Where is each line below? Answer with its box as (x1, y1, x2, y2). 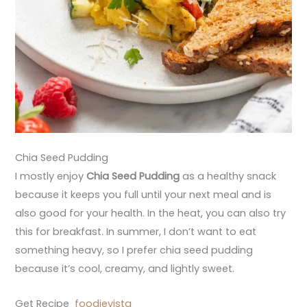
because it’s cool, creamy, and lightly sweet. (15, 262, 235, 276)
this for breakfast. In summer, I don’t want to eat (15, 225, 257, 239)
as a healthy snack (182, 169, 277, 184)
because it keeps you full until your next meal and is (15, 188, 272, 202)
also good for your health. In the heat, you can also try (15, 206, 286, 221)
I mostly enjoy (15, 169, 87, 184)
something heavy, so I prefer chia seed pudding (15, 243, 254, 258)
